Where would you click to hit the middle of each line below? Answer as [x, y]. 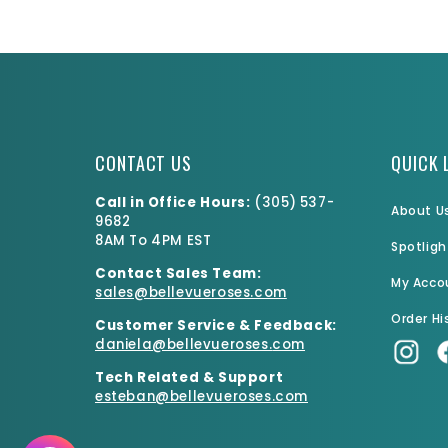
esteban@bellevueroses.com [201, 397]
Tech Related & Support [189, 378]
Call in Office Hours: [175, 203]
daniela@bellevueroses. [184, 345]
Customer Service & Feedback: [216, 326]
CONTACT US [143, 163]
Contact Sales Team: [178, 274]
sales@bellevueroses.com [191, 293]
